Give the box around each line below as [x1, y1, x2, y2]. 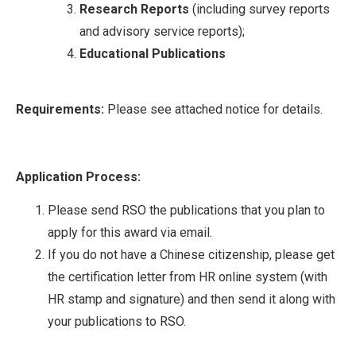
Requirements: [16, 102, 104, 118]
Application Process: [16, 169, 141, 185]
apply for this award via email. [48, 225, 212, 241]
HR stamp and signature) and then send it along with [48, 292, 335, 308]
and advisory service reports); [79, 23, 245, 39]
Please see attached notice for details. [104, 102, 323, 118]
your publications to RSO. [48, 314, 186, 330]
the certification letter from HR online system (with [48, 269, 327, 285]
